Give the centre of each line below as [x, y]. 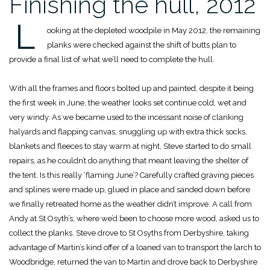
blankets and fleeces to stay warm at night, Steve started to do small [130, 146]
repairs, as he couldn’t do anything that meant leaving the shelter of [129, 161]
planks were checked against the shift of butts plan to [142, 45]
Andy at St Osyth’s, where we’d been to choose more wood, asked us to [134, 219]
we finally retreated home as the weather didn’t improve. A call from [130, 204]
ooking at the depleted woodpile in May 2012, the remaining [154, 31]
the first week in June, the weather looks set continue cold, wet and [128, 103]
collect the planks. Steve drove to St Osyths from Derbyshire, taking [129, 233]
